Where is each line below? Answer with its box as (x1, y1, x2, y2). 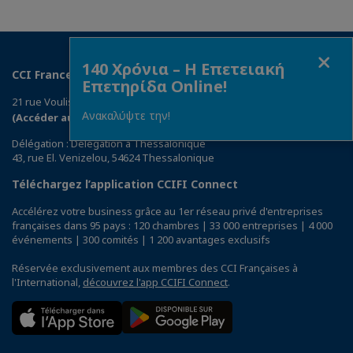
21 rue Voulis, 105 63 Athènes (12, 95, 150, 110)
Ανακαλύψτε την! (82, 108, 170, 124)
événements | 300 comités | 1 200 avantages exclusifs (12, 232, 270, 247)
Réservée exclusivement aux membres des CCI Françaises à (12, 261, 298, 276)
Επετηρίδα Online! (82, 76, 227, 98)
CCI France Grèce (12, 67, 109, 83)
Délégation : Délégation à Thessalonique (12, 136, 206, 151)
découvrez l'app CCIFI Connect (83, 275, 228, 290)
